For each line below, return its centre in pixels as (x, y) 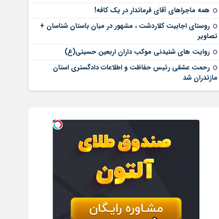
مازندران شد (200, 78)
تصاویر (208, 36)
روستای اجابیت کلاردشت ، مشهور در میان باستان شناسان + (125, 26)
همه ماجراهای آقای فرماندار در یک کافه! (152, 10)
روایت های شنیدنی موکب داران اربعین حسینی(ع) (137, 52)
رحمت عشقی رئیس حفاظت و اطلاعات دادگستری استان (131, 67)
